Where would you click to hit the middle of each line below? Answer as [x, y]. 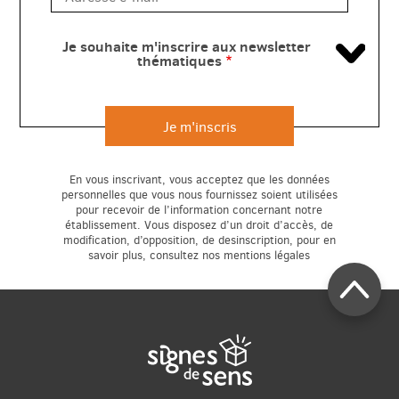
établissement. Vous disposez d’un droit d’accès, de [199, 225]
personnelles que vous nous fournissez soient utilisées [199, 195]
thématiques [179, 61]
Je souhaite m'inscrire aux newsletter [186, 47]
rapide [29, 151]
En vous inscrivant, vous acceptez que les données [199, 180]
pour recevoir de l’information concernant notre [199, 210]
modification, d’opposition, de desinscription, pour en [199, 240]
